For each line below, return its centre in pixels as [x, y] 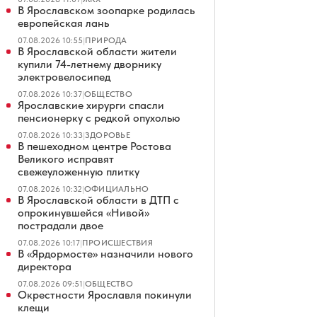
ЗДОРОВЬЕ [108, 135]
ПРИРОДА [106, 40]
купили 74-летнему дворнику [90, 64]
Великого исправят [66, 159]
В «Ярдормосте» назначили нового [105, 254]
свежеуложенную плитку [79, 172]
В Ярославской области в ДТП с [98, 200]
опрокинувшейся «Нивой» [83, 213]
